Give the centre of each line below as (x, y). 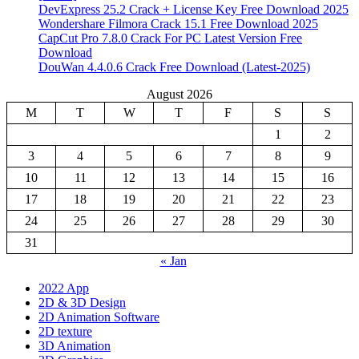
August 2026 (179, 95)
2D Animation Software (99, 317)
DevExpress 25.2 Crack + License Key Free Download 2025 (194, 10)
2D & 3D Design (82, 303)
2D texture (65, 332)
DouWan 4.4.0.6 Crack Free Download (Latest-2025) (174, 67)
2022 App (64, 288)
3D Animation (75, 346)
